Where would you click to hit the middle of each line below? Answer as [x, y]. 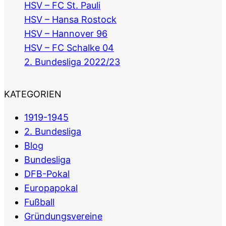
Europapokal [51, 188]
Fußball [39, 202]
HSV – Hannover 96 [66, 34]
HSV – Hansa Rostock [70, 20]
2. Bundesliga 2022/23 [72, 62]
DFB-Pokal [47, 174]
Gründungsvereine [63, 216]
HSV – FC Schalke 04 [69, 48]
